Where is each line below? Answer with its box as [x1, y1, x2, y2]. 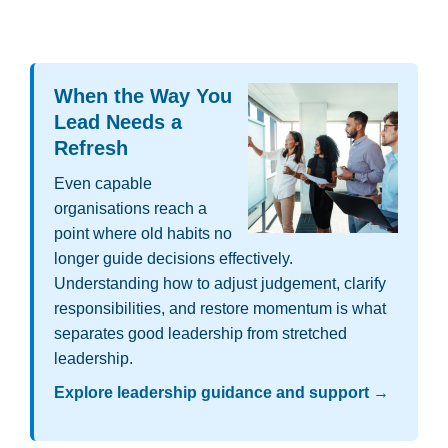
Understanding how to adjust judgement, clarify [54, 275, 386, 293]
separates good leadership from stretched [54, 325, 347, 343]
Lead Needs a [54, 111, 182, 134]
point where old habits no [54, 225, 232, 243]
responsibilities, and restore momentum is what [54, 300, 386, 318]
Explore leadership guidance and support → [54, 384, 389, 402]
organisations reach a [54, 200, 207, 218]
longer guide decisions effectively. [54, 250, 293, 268]
